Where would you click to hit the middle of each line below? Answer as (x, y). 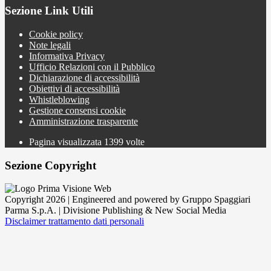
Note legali (50, 45)
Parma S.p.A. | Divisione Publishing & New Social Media (116, 211)
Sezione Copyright (51, 165)
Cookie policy (56, 34)
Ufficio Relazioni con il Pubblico (92, 67)
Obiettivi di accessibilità (74, 89)
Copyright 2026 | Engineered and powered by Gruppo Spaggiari (128, 200)
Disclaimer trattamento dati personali (74, 221)
